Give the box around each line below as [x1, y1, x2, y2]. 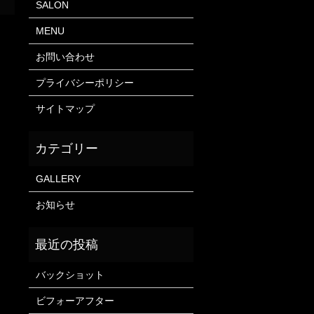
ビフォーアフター [35, 294, 114, 306]
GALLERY [35, 172, 81, 184]
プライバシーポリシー [35, 76, 134, 88]
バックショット [35, 268, 104, 280]
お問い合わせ [35, 50, 95, 62]
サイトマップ [35, 102, 95, 114]
